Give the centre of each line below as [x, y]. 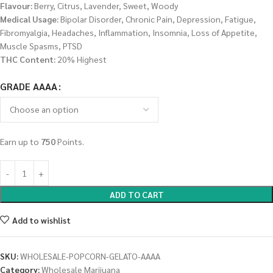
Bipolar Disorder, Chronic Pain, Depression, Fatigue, [157, 19]
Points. [70, 141]
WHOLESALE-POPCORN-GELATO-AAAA [90, 256]
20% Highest [81, 59]
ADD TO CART [136, 194]
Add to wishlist [41, 220]
